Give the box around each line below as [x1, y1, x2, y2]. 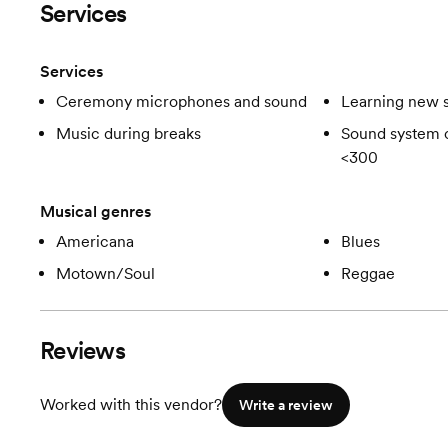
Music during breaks [56, 124, 201, 143]
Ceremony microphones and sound [56, 92, 307, 111]
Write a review [239, 397, 333, 413]
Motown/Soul [56, 264, 155, 283]
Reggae [340, 264, 395, 283]
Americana [56, 232, 134, 251]
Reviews [40, 336, 125, 365]
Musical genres [40, 202, 151, 221]
